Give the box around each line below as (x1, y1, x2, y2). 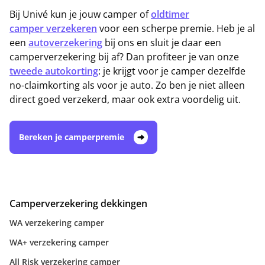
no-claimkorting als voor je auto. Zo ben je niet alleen (9, 79, 245, 92)
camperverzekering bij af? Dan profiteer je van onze (9, 50, 239, 63)
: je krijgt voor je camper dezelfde (98, 64, 245, 77)
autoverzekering (28, 36, 102, 49)
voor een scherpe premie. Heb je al (97, 22, 255, 35)
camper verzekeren (9, 22, 97, 35)
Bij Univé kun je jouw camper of (9, 8, 151, 21)
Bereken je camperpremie (19, 131, 124, 143)
